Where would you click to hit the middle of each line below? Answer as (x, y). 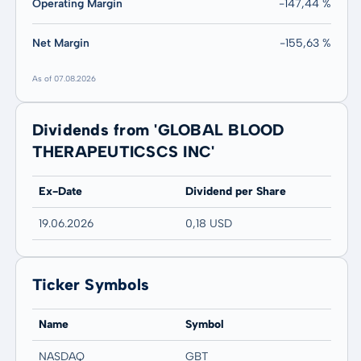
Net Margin (60, 43)
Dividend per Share (235, 191)
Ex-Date (60, 191)
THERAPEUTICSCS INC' (123, 151)
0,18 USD (208, 224)
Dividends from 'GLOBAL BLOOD (158, 130)
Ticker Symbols (91, 284)
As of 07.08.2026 (64, 79)
